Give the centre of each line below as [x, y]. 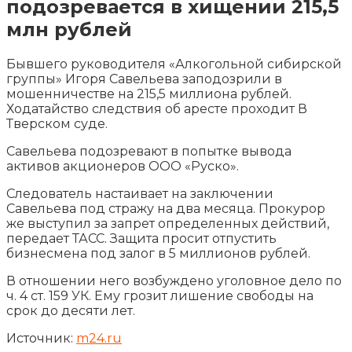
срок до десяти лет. [71, 310]
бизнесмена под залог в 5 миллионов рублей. [158, 253]
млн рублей [69, 29]
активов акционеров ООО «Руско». [123, 166]
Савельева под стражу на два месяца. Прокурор [166, 208]
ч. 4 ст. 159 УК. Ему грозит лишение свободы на [160, 295]
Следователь [51, 193]
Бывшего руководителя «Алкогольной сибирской [174, 64]
